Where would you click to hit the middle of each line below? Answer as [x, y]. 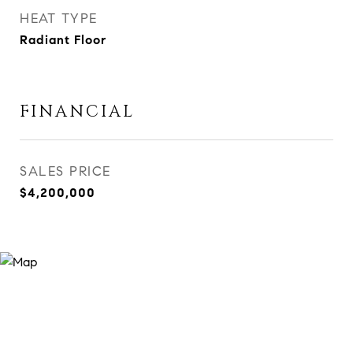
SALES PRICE [65, 172]
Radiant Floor [63, 40]
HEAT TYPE [59, 19]
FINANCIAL [77, 112]
